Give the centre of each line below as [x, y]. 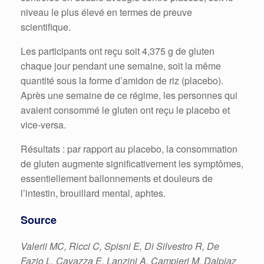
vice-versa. [43, 124]
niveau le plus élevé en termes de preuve [106, 12]
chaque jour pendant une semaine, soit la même [121, 65]
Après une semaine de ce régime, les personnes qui [129, 95]
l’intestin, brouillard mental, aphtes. [94, 193]
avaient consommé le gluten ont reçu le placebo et [125, 110]
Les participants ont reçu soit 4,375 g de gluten [118, 51]
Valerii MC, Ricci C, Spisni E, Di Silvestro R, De [120, 246]
